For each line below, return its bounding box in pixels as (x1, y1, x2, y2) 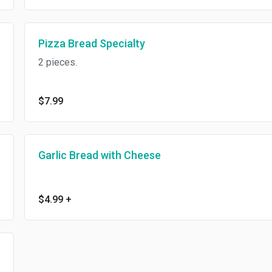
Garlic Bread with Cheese (38, 149, 161, 161)
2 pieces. (38, 56, 77, 68)
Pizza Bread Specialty (38, 37, 145, 50)
